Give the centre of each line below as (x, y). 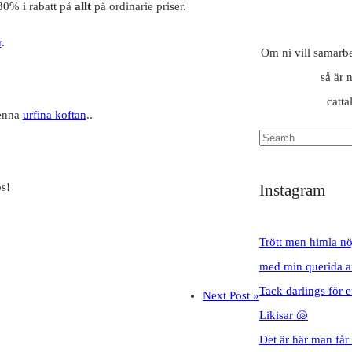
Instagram (292, 191)
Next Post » (231, 296)
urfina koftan (54, 115)
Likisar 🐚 (284, 315)
